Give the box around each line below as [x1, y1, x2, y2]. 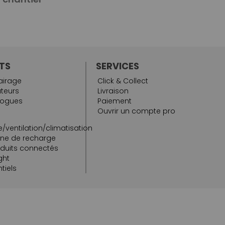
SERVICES [96, 59, 139, 72]
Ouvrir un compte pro [97, 105, 175, 116]
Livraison [97, 85, 129, 96]
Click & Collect [97, 75, 148, 86]
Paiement [97, 95, 132, 106]
